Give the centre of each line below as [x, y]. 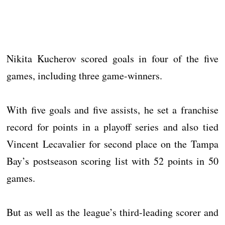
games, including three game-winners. [85, 76]
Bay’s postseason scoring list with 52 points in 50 [113, 161]
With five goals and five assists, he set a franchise [113, 110]
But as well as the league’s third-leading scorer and [113, 212]
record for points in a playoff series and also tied [113, 127]
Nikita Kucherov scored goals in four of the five [113, 59]
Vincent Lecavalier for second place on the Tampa [113, 144]
